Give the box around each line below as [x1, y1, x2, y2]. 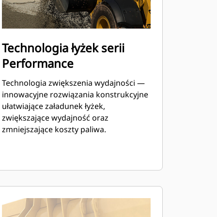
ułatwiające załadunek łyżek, [1, 101, 105, 111]
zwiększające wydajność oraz [1, 112, 108, 123]
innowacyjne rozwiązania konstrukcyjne [1, 89, 148, 100]
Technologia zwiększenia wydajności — [1, 77, 145, 88]
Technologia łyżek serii [1, 40, 124, 56]
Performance [1, 55, 74, 71]
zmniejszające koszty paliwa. [1, 124, 106, 135]
